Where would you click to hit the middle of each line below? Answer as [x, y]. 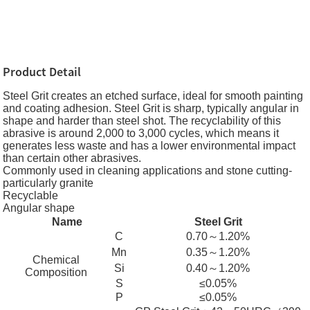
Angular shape [39, 208]
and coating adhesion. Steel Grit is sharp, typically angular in [151, 108]
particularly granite [48, 183]
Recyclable [31, 195]
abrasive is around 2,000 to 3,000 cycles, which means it [141, 133]
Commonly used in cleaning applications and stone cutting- [148, 171]
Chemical [56, 260]
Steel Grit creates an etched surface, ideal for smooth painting [153, 96]
